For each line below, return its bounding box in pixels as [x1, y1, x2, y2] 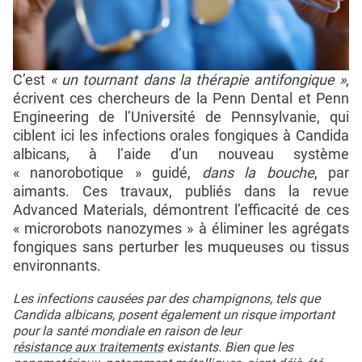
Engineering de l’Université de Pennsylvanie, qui [13, 107, 349, 125]
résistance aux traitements [13, 339, 163, 355]
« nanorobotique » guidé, [13, 163, 202, 181]
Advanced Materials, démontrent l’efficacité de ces [13, 200, 349, 218]
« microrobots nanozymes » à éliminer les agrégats [13, 219, 349, 237]
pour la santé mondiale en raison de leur [13, 322, 241, 339]
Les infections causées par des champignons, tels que [13, 290, 320, 306]
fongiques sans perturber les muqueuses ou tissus [13, 238, 349, 255]
